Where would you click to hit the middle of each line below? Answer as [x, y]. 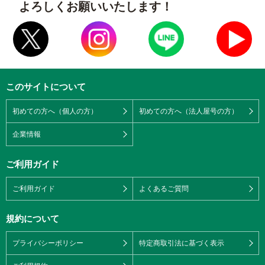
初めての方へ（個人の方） [55, 111]
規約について [33, 218]
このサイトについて [46, 86]
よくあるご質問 [164, 188]
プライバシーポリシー [48, 243]
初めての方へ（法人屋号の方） [188, 111]
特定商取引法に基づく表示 [181, 243]
